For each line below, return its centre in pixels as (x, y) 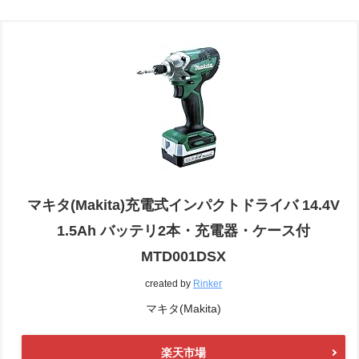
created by (169, 283)
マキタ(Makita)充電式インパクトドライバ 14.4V (184, 205)
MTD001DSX (184, 256)
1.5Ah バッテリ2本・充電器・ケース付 (184, 230)
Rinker (208, 283)
